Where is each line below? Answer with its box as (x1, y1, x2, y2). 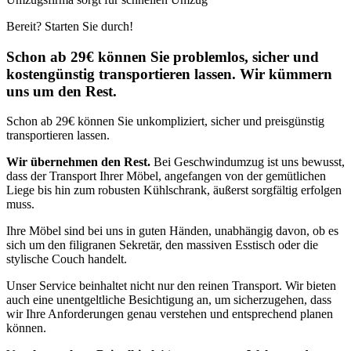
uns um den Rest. (6, 82, 117, 100)
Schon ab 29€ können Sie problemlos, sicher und (6, 48, 319, 65)
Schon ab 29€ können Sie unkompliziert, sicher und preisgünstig (6, 114, 324, 128)
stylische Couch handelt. (6, 252, 127, 266)
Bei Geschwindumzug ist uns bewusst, (150, 155, 345, 169)
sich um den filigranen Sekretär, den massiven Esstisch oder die (6, 238, 318, 252)
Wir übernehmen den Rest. (6, 155, 150, 169)
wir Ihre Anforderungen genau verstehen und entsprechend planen (6, 307, 333, 321)
